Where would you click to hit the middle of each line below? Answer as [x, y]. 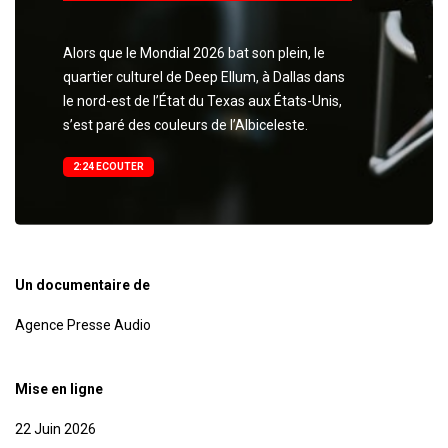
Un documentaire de [82, 284]
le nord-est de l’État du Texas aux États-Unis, [202, 100]
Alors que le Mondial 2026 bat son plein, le [194, 52]
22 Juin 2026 [55, 428]
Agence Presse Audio [83, 324]
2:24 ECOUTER [108, 166]
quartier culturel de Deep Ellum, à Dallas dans [204, 76]
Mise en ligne [59, 388]
